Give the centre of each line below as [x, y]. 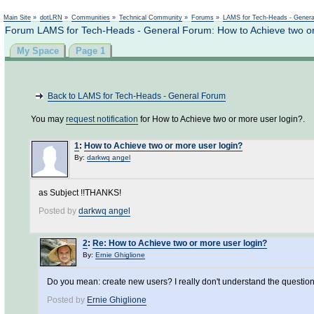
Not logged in [284, 7]
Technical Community [151, 18]
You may [48, 119]
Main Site [17, 18]
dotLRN [51, 18]
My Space [38, 51]
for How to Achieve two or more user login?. [221, 119]
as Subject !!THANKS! [80, 193]
